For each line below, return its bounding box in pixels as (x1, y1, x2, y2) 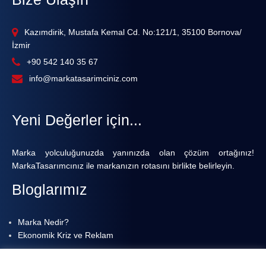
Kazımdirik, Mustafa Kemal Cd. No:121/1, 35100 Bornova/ (22, 27, 242, 37)
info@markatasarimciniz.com (29, 74, 138, 84)
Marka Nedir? (18, 217, 69, 227)
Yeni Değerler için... (12, 112, 142, 129)
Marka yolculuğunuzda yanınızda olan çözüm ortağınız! (12, 148, 254, 158)
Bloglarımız (12, 182, 87, 198)
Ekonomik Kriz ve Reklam (18, 230, 113, 240)
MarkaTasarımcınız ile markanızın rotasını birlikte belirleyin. (12, 161, 235, 171)
